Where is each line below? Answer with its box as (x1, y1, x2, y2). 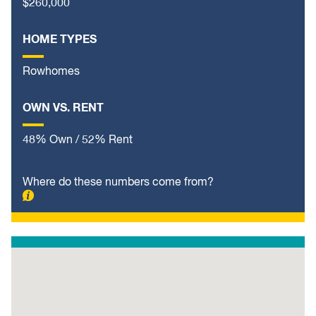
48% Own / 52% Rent (23, 135, 133, 147)
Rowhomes (23, 66, 80, 78)
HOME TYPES (23, 34, 97, 46)
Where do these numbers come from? (23, 177, 214, 189)
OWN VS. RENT (23, 102, 104, 114)
